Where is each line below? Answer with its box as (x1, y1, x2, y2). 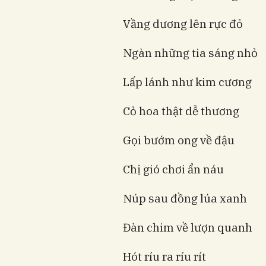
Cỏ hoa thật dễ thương (123, 103, 239, 118)
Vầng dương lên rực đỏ (123, 16, 243, 31)
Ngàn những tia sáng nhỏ (123, 45, 258, 60)
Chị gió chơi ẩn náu (123, 161, 224, 176)
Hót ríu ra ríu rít (123, 249, 206, 264)
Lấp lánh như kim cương (123, 74, 252, 89)
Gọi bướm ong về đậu (123, 132, 235, 147)
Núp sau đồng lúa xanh (123, 191, 247, 205)
